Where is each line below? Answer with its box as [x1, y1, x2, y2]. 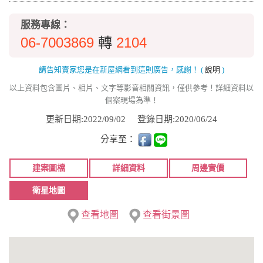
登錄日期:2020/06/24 [137, 114, 217, 124]
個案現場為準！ [104, 95, 159, 104]
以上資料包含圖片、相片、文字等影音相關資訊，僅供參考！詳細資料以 [9, 83, 254, 92]
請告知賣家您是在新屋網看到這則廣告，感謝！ [39, 65, 201, 74]
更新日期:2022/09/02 [46, 114, 137, 124]
